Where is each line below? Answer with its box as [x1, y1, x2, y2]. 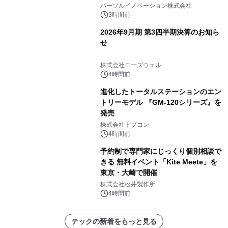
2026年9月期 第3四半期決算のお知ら [100, 28, 219, 36]
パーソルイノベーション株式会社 [100, 2, 192, 9]
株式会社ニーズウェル [100, 62, 161, 69]
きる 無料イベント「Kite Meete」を [100, 158, 217, 166]
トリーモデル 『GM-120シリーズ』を [100, 98, 221, 106]
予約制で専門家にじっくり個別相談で [100, 147, 221, 155]
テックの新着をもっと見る [71, 217, 157, 225]
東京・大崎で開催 [100, 168, 157, 177]
